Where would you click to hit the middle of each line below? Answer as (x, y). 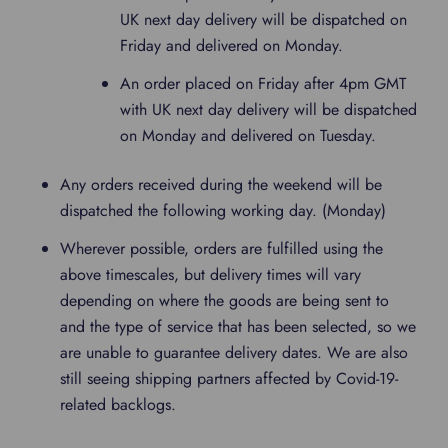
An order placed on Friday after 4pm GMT (263, 83)
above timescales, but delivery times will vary (210, 274)
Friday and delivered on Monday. (231, 45)
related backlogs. (118, 404)
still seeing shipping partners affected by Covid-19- (229, 378)
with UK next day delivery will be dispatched (268, 109)
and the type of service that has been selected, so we (238, 326)
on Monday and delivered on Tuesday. (248, 135)
